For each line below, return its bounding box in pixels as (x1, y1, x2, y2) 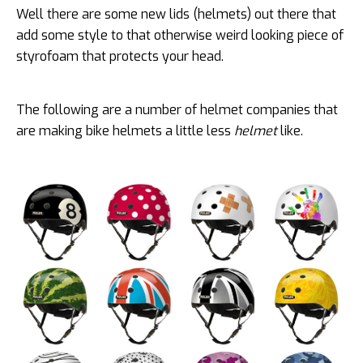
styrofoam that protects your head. (16, 48, 224, 65)
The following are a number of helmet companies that (16, 101, 338, 118)
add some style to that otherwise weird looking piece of (16, 27, 344, 44)
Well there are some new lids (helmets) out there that (16, 6, 336, 23)
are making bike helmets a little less (16, 122, 234, 139)
